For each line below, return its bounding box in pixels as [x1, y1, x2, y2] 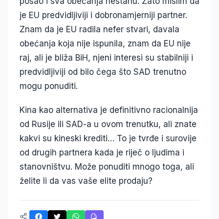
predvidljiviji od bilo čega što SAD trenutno [20, 67, 186, 77]
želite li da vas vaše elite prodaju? [20, 176, 153, 186]
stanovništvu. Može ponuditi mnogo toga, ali [20, 162, 194, 172]
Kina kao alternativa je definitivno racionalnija [20, 105, 198, 115]
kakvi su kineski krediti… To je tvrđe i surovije [20, 133, 197, 144]
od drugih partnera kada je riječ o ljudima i [20, 148, 184, 158]
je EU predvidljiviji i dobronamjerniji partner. [20, 10, 187, 21]
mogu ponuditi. [20, 81, 78, 91]
